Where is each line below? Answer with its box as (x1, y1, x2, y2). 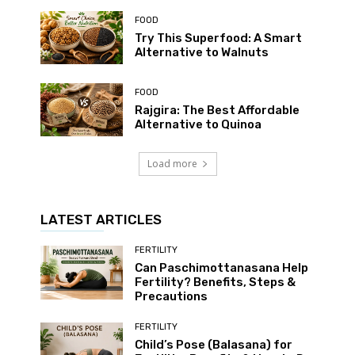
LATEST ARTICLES (40, 212, 162, 228)
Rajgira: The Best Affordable (134, 103, 300, 118)
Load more (147, 157, 197, 171)
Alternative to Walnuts (134, 44, 269, 59)
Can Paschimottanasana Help (134, 261, 308, 276)
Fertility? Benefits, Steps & (134, 275, 296, 290)
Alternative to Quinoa (134, 117, 261, 132)
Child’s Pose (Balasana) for (134, 338, 292, 353)
